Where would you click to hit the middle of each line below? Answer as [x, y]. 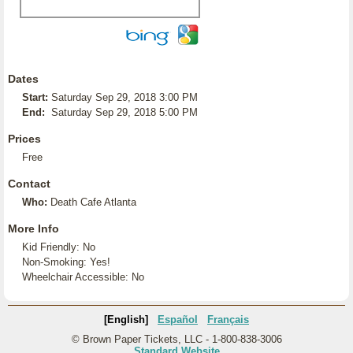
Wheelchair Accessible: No [83, 277]
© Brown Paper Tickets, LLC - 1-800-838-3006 [176, 339]
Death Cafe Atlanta [93, 202]
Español [178, 320]
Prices [24, 139]
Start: [35, 97]
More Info [33, 229]
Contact [29, 184]
